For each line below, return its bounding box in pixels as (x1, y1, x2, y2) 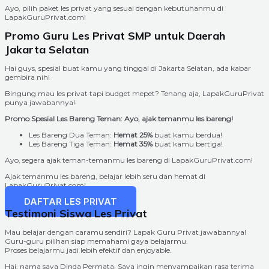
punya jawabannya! (5, 97, 75, 107)
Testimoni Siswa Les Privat (5, 206, 147, 220)
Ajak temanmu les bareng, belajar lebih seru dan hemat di (5, 171, 205, 181)
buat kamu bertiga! (153, 139, 223, 148)
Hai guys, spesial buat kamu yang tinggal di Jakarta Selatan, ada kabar (5, 63, 251, 73)
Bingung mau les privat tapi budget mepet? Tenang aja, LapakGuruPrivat (5, 88, 264, 98)
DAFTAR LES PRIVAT (24, 195, 117, 207)
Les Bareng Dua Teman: (29, 130, 113, 139)
